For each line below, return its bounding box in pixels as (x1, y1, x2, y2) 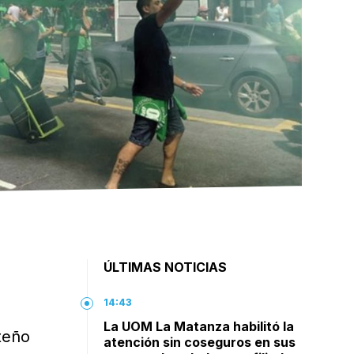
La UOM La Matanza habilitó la (104, 318, 295, 334)
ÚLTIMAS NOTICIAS (104, 259, 228, 275)
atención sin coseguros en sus (104, 334, 296, 350)
